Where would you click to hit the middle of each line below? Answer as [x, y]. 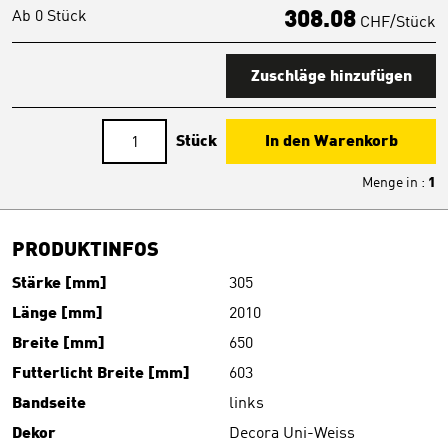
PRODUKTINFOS [85, 251]
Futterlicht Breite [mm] [101, 374]
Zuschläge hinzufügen [331, 77]
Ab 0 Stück [49, 17]
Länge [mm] [57, 314]
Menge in [391, 183]
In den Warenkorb [331, 142]
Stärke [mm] [59, 284]
